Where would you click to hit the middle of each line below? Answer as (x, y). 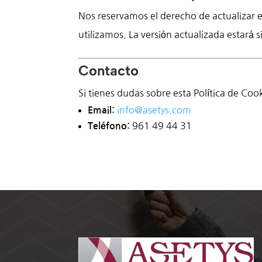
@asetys (152, 110)
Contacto (109, 70)
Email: (101, 110)
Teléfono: (109, 126)
